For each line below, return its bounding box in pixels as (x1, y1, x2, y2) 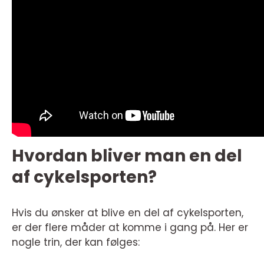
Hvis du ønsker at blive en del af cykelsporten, (12, 206, 243, 220)
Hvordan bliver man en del (12, 144, 242, 168)
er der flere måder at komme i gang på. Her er (12, 220, 248, 235)
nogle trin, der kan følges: (12, 235, 140, 250)
